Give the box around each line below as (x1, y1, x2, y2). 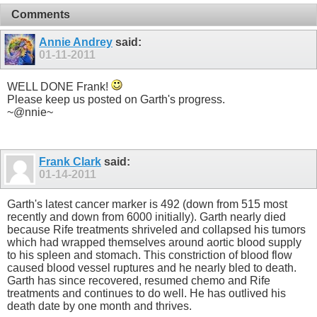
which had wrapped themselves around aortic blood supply (7, 236, 301, 248)
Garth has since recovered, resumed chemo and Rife (7, 274, 270, 287)
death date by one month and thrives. (7, 299, 192, 312)
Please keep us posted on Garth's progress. (7, 93, 225, 105)
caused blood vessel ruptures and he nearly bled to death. (7, 261, 296, 274)
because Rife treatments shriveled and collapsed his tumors (7, 223, 306, 236)
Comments (11, 8, 70, 21)
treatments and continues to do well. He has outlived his (7, 287, 286, 299)
